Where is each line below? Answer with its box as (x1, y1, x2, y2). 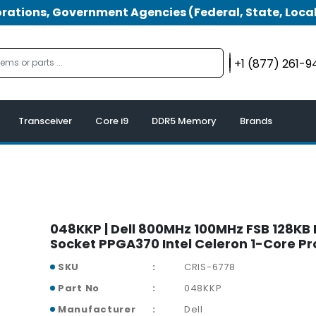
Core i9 (95, 114, 128, 128)
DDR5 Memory (152, 114, 217, 128)
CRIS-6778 (184, 260, 236, 274)
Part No (58, 281, 99, 296)
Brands (240, 114, 272, 128)
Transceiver (18, 114, 72, 128)
